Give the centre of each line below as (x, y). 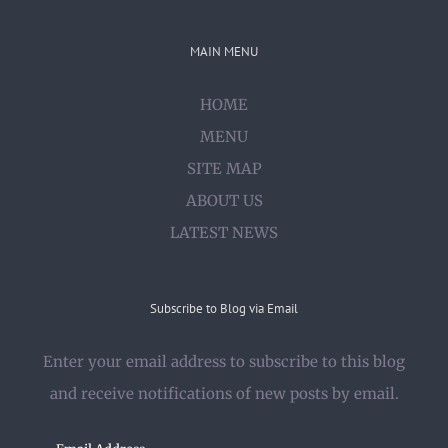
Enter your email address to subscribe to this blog (224, 361)
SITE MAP (224, 168)
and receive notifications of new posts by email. (224, 393)
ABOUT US (224, 200)
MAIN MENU (224, 51)
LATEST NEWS (224, 232)
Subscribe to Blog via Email (224, 308)
